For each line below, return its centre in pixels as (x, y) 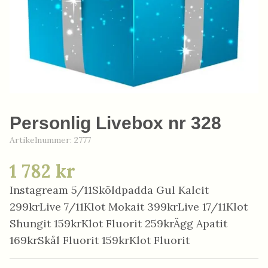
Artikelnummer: (42, 140)
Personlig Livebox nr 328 (115, 123)
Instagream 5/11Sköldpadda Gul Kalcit (109, 190)
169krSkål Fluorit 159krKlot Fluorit (100, 240)
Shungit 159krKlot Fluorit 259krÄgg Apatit (118, 223)
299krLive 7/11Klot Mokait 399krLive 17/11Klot (129, 207)
